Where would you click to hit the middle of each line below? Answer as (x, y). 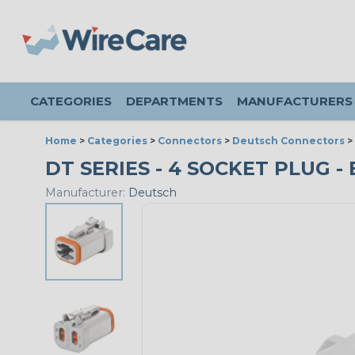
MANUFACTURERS (295, 101)
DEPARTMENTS (174, 101)
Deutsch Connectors (288, 141)
